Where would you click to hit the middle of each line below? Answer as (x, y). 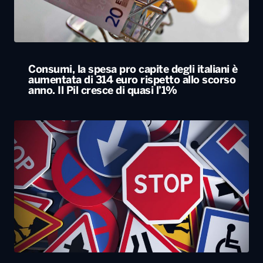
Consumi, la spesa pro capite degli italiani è (133, 70)
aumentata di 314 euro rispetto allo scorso (132, 81)
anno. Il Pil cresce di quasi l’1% (103, 92)
